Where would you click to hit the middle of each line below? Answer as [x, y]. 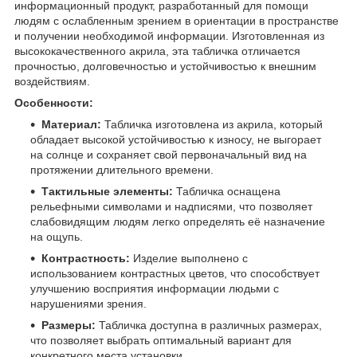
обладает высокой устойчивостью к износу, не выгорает [176, 139]
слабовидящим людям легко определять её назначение [178, 221]
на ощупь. [57, 236]
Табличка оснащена [227, 191]
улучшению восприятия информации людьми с [155, 288]
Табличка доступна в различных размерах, [209, 325]
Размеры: [69, 325]
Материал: [71, 124]
